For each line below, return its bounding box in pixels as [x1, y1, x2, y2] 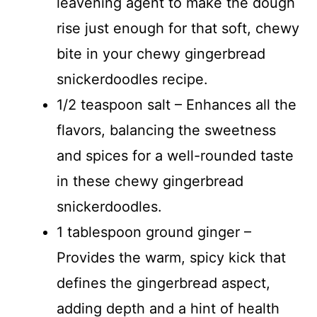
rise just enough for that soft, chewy [57, 19, 299, 37]
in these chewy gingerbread [57, 172, 243, 190]
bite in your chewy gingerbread [57, 45, 265, 62]
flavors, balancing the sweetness [57, 121, 276, 139]
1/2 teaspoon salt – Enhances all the [57, 96, 296, 113]
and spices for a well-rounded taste [57, 146, 294, 164]
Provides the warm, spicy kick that [57, 248, 286, 266]
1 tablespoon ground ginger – [57, 223, 251, 241]
